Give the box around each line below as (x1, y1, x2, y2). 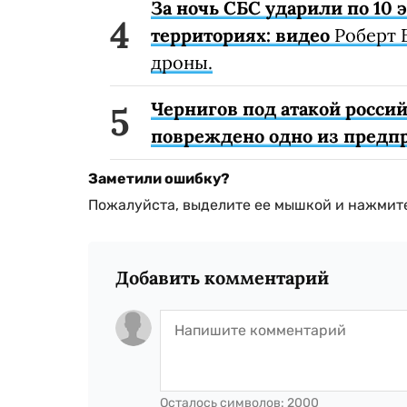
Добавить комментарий (115, 265, 329, 289)
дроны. (151, 50, 213, 74)
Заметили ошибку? (88, 169, 230, 187)
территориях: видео (151, 23, 330, 46)
